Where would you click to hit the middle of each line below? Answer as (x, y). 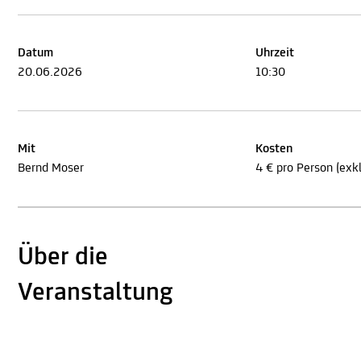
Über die (63, 258)
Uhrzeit (275, 54)
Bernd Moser (51, 169)
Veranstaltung (95, 294)
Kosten (274, 149)
